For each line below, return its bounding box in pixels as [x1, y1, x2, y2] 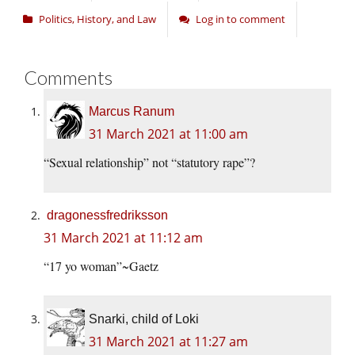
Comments [24, 66, 113, 90]
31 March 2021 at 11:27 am [89, 333, 248, 351]
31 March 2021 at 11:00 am [89, 125, 248, 143]
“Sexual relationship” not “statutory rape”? [44, 154, 255, 171]
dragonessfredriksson [47, 208, 168, 223]
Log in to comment [196, 12, 285, 27]
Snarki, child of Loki [89, 312, 199, 326]
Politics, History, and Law [39, 12, 156, 27]
